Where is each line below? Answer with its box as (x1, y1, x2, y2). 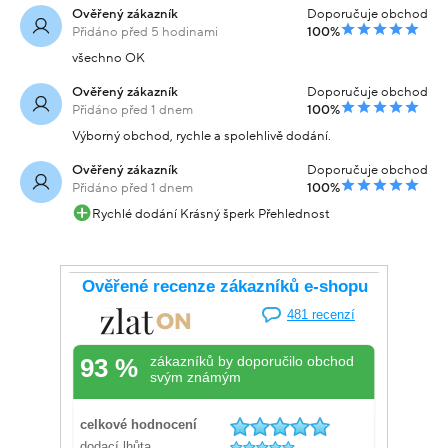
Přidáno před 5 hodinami (72, 25, 218, 40)
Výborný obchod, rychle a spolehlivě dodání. (72, 129, 331, 144)
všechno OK (72, 51, 145, 66)
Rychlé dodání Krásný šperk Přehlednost (91, 207, 330, 222)
